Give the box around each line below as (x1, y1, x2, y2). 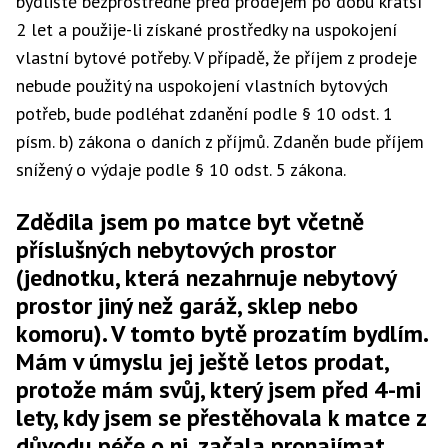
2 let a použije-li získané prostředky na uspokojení (16, 18, 397, 41)
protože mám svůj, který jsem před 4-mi (16, 374, 421, 405)
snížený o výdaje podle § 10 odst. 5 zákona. (16, 158, 346, 181)
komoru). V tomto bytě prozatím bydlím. (16, 318, 427, 349)
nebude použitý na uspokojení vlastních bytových (16, 74, 388, 97)
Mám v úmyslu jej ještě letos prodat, (16, 346, 388, 377)
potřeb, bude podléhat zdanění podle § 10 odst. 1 (16, 102, 393, 125)
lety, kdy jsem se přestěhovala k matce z (16, 402, 426, 433)
